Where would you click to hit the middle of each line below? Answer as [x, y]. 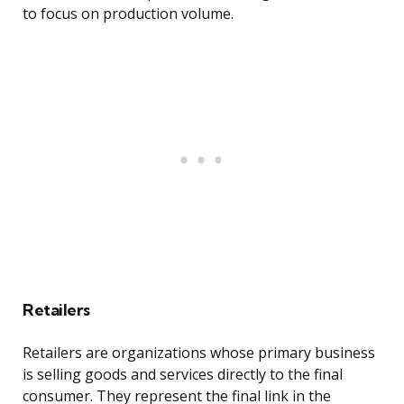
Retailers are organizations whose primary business [199, 353]
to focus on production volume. [128, 14]
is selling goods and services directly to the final [183, 375]
